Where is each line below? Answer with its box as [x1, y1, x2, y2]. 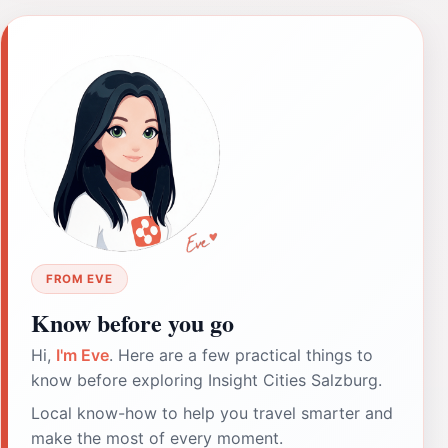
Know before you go [31, 304, 234, 340]
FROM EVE [46, 271, 113, 286]
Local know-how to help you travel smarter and [31, 402, 393, 423]
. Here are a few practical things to [109, 344, 373, 365]
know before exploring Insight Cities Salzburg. [31, 369, 382, 390]
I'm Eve [56, 344, 109, 365]
